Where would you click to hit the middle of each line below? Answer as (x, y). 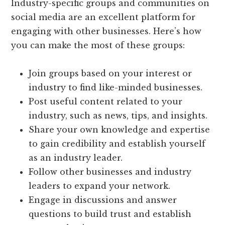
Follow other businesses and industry (110, 172)
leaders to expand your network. (100, 186)
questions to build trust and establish (110, 214)
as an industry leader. (76, 158)
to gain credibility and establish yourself (117, 144)
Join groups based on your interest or (110, 74)
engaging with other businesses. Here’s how (106, 31)
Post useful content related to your (106, 102)
